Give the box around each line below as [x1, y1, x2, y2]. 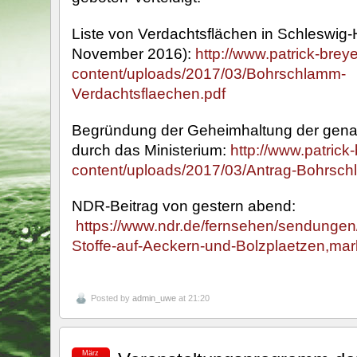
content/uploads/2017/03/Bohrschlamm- [71, 64, 346, 82]
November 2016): [71, 44, 195, 62]
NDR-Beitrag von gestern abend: [71, 197, 296, 215]
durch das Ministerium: [71, 140, 230, 159]
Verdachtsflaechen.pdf [71, 84, 229, 102]
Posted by [90, 293, 132, 304]
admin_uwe [131, 293, 176, 304]
